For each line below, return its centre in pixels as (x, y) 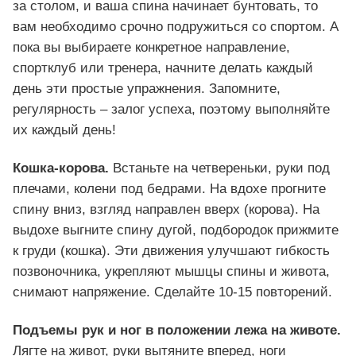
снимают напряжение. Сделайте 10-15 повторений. (172, 292)
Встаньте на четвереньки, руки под (219, 168)
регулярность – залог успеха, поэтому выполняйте (171, 110)
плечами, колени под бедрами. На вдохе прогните (169, 189)
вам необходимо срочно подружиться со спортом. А (176, 27)
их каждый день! (64, 130)
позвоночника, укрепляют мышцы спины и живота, (171, 272)
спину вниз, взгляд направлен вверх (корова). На (166, 210)
